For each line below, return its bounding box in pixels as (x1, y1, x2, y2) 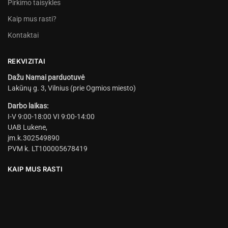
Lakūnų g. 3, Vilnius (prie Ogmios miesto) (8, 84, 136, 92)
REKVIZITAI (8, 56, 45, 65)
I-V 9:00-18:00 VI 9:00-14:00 (8, 112, 95, 121)
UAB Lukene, (8, 123, 47, 131)
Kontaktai (8, 31, 39, 39)
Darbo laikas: (8, 102, 48, 110)
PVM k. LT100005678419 (8, 145, 88, 153)
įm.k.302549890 (8, 134, 60, 142)
